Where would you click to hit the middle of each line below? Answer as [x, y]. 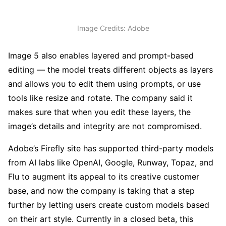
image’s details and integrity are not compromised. [105, 126]
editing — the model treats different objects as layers [110, 69]
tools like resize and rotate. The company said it [100, 98]
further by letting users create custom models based [109, 205]
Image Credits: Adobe [113, 28]
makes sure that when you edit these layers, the [99, 112]
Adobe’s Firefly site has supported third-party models [111, 148]
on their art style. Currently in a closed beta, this [101, 219]
